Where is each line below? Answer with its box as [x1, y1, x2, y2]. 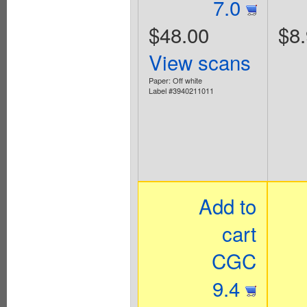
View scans [148, 47, 251, 77]
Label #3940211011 [148, 85, 214, 97]
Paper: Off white [148, 75, 202, 86]
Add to [199, 191, 257, 221]
